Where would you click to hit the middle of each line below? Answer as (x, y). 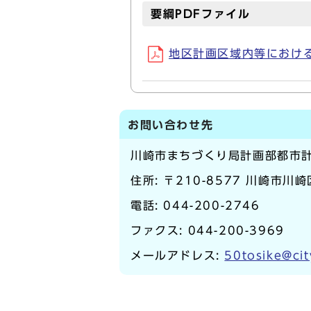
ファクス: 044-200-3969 (208, 230)
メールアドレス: (178, 255)
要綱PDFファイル (201, 14)
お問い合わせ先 (171, 125)
